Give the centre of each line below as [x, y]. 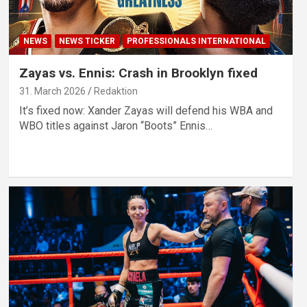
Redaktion [115, 91]
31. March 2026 [52, 91]
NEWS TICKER [87, 41]
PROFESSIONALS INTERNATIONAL [196, 41]
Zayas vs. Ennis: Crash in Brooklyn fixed [138, 73]
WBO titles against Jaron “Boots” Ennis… [115, 126]
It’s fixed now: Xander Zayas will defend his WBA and [146, 111]
